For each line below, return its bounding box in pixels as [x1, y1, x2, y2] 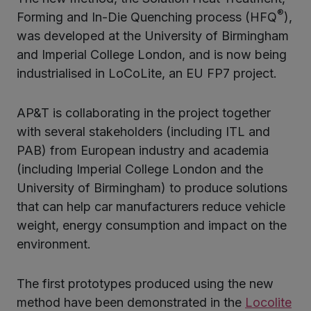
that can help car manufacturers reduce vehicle [17, 199, 285, 215]
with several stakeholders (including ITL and [17, 124, 270, 140]
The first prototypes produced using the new [17, 276, 274, 292]
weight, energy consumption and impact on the [17, 218, 287, 233]
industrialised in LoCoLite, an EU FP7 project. [17, 66, 277, 81]
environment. [17, 237, 91, 252]
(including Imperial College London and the [17, 162, 263, 177]
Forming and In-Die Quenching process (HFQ [17, 10, 277, 25]
